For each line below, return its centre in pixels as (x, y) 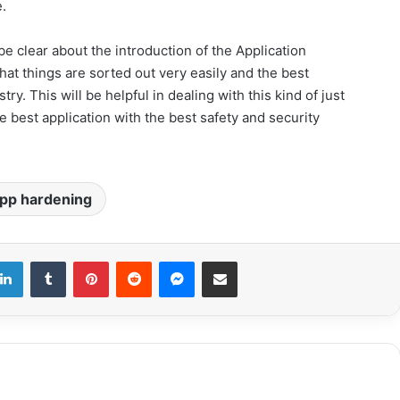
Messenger (225, 260)
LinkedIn (46, 260)
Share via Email (251, 260)
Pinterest (133, 260)
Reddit (169, 260)
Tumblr (84, 260)
